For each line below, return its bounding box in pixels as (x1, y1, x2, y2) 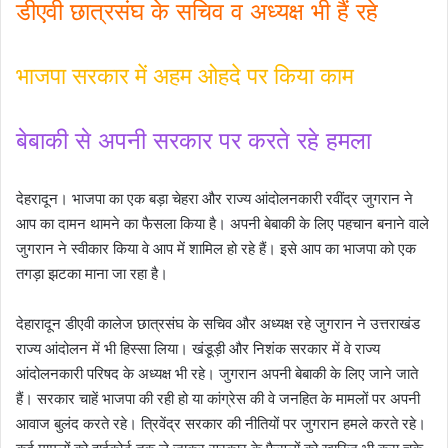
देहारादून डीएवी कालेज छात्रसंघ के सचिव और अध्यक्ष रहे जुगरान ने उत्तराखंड (16, 313, 420, 333)
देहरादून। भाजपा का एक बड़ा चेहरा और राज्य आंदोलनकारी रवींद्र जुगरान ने (16, 188, 413, 208)
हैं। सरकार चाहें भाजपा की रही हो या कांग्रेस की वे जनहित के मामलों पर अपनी (16, 388, 420, 408)
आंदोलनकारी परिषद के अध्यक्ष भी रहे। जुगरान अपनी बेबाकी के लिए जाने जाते (16, 363, 418, 383)
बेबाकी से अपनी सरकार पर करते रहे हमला (16, 125, 371, 155)
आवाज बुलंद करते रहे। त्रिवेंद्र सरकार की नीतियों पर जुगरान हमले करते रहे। (16, 413, 426, 433)
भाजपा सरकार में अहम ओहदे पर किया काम (16, 61, 354, 90)
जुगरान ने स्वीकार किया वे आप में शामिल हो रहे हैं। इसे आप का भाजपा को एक (16, 238, 416, 258)
